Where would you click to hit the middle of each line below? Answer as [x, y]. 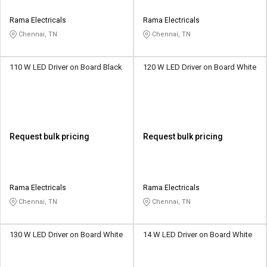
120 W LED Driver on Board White [200, 67]
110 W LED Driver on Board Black [66, 67]
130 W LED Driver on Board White [66, 235]
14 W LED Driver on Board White [198, 235]
